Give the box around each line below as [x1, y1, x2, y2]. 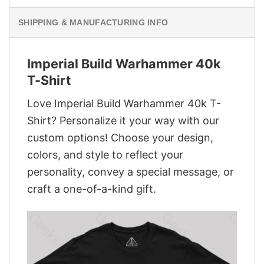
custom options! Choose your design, [27, 131, 213, 144]
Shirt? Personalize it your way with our [27, 114, 219, 127]
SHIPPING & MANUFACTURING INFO [18, 18, 169, 28]
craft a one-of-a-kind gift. [27, 182, 156, 195]
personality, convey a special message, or [27, 165, 234, 178]
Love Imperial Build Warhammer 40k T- [27, 97, 221, 110]
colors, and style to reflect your [27, 148, 183, 161]
